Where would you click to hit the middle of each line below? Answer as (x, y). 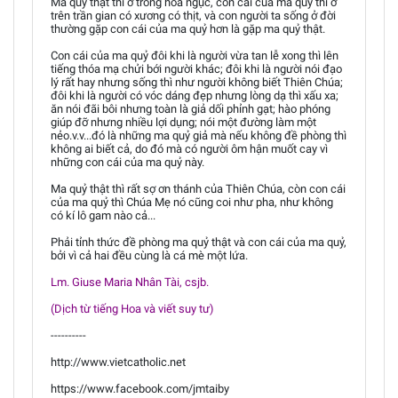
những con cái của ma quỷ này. (127, 162)
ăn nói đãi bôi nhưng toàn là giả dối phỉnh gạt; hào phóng (191, 109)
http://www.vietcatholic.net (118, 362)
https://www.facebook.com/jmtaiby (140, 389)
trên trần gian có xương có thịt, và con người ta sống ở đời (193, 16)
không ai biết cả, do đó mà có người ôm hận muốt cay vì (189, 149)
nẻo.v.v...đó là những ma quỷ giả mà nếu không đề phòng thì (199, 135)
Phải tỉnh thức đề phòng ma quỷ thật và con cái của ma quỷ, (199, 242)
